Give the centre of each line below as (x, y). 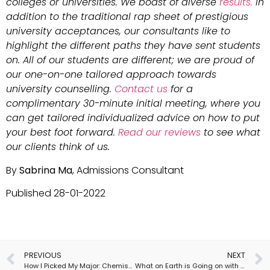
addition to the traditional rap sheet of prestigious (127, 17)
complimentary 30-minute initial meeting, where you (133, 104)
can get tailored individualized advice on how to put (133, 118)
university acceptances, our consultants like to (118, 31)
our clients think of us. (58, 147)
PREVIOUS (43, 255)
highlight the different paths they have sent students (133, 46)
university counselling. (60, 89)
